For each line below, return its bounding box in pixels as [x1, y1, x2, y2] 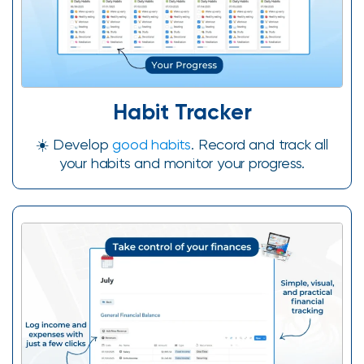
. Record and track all [191, 136, 328, 153]
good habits [112, 136, 192, 153]
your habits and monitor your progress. [58, 154, 305, 171]
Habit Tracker [112, 98, 252, 125]
